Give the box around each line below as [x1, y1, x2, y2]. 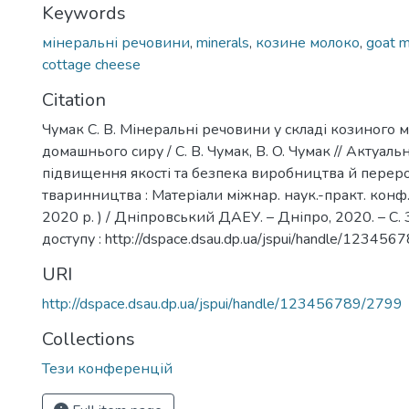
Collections [42, 327, 135, 351]
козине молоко [256, 33, 360, 53]
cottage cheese [42, 55, 141, 75]
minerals [196, 33, 249, 53]
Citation [42, 88, 106, 112]
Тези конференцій [42, 359, 173, 379]
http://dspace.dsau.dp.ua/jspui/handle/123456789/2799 [42, 294, 403, 314]
